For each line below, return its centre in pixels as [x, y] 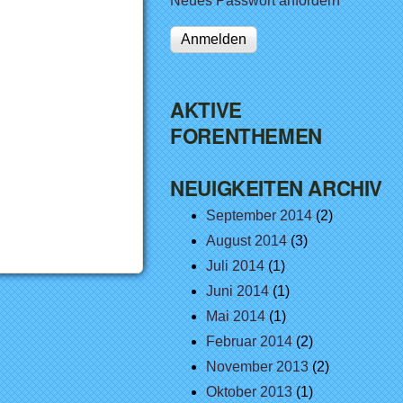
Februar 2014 [250, 341]
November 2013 [258, 367]
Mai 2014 [236, 316]
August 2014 [247, 241]
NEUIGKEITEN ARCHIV [277, 188]
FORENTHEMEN [246, 136]
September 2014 [260, 215]
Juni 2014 [238, 291]
